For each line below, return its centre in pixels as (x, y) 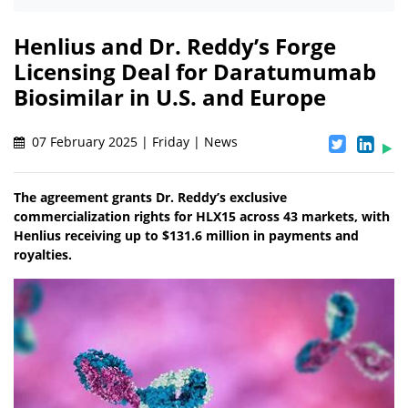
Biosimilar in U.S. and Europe (170, 97)
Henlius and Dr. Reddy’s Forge (175, 46)
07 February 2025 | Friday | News (133, 142)
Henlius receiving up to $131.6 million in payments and (186, 236)
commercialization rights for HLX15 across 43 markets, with (202, 217)
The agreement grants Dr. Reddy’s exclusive (150, 198)
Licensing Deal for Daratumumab (195, 72)
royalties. (43, 255)
